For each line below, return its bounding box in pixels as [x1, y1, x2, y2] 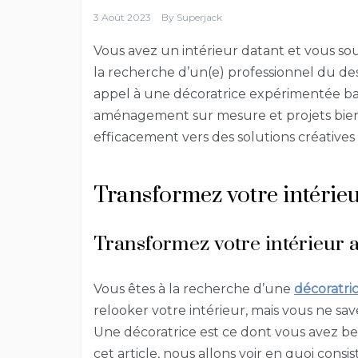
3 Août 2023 [93, 10, 151, 23]
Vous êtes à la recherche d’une [93, 280, 294, 296]
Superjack [177, 10, 222, 23]
